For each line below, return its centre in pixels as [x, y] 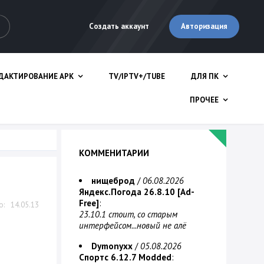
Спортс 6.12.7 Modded [125, 257]
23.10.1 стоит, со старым [128, 214]
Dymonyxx [112, 246]
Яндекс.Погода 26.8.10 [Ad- [137, 192]
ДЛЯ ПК [205, 76]
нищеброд [113, 181]
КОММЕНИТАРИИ [114, 153]
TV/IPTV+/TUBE [137, 76]
